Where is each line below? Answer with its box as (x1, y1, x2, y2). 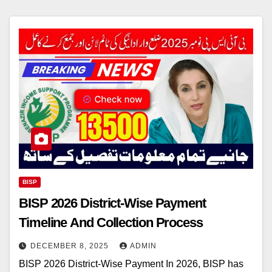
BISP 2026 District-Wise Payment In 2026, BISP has (19, 259, 243, 270)
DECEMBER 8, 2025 (30, 242, 111, 251)
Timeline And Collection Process (19, 215, 203, 231)
